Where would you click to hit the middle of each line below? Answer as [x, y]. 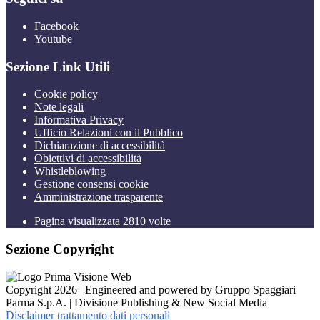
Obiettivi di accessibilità [88, 159]
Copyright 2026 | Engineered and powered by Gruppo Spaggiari [151, 289]
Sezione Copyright [60, 249]
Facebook [56, 26]
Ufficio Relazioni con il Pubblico [109, 133]
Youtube [53, 39]
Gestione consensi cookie [91, 184]
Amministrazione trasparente [99, 197]
